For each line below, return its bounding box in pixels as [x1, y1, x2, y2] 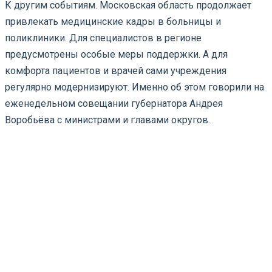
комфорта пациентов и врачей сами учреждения [5, 64, 226, 76]
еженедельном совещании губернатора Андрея [5, 97, 223, 109]
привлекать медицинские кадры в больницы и [5, 15, 221, 27]
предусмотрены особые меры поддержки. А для [5, 48, 228, 60]
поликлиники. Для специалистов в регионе [5, 32, 202, 44]
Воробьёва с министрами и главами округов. [5, 114, 210, 126]
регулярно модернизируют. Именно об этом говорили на [5, 81, 264, 93]
